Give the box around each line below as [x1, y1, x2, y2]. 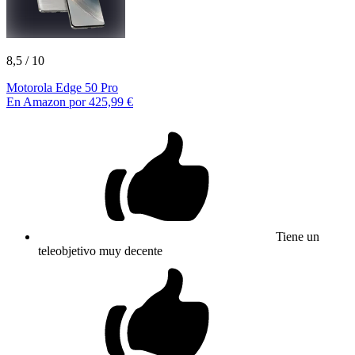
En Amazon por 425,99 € [6, 94, 133, 109]
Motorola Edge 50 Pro [6, 80, 118, 94]
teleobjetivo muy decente [38, 243, 162, 258]
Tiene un [276, 229, 319, 243]
